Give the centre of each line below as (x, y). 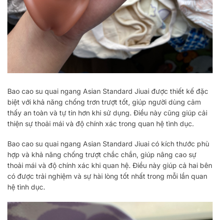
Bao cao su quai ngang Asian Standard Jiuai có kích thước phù (108, 143)
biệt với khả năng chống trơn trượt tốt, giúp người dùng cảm (104, 102)
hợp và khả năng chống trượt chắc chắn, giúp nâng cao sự (102, 154)
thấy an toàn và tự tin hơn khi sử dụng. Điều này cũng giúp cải (107, 112)
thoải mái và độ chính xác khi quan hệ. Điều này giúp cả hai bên (110, 165)
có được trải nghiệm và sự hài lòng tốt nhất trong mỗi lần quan (107, 176)
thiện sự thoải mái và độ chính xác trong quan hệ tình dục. (101, 123)
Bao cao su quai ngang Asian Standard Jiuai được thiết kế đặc (108, 91)
